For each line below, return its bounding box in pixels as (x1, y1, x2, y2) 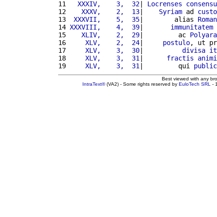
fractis (167, 54, 194, 62)
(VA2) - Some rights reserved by (105, 81, 179, 87)
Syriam (159, 7, 182, 15)
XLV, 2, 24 (70, 38, 139, 46)
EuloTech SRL (179, 81, 211, 87)
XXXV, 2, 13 (70, 7, 139, 15)
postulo (163, 38, 190, 46)
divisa (182, 46, 205, 54)
